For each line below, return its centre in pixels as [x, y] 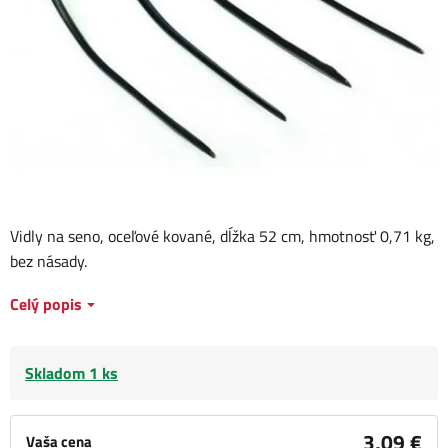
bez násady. [48, 261]
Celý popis [46, 304]
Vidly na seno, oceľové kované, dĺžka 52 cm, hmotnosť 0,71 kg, [222, 236]
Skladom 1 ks [71, 373]
